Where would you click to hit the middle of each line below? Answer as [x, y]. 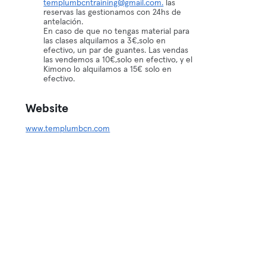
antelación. [64, 22]
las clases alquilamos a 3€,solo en [105, 41]
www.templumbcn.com [68, 129]
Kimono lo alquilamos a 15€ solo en [108, 69]
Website [47, 109]
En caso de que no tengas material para [117, 31]
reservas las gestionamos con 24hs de [113, 12]
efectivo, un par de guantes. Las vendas [116, 50]
